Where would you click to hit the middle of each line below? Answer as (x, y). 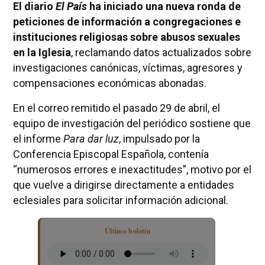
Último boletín (127, 231)
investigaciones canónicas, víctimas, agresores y (127, 67)
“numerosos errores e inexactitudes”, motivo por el (132, 169)
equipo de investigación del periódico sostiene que (132, 123)
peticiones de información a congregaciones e (127, 21)
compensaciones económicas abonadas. (109, 83)
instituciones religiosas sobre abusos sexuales (126, 37)
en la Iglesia (42, 52)
